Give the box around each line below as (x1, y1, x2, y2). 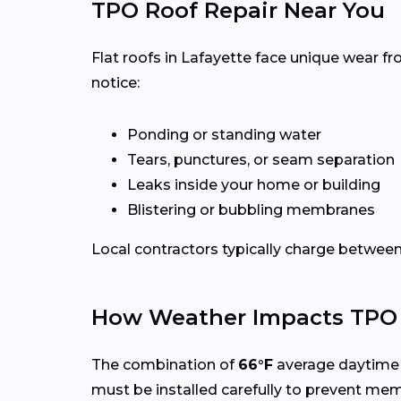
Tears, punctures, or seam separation (127, 151, 395, 169)
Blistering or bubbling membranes (127, 201, 375, 219)
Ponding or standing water (127, 126, 321, 144)
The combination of (91, 356, 238, 374)
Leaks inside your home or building (127, 176, 380, 194)
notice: (91, 74, 140, 92)
